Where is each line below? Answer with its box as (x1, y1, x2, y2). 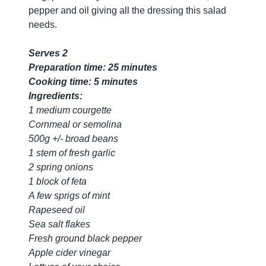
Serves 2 (28, 48, 68, 58)
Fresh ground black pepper (28, 233, 142, 243)
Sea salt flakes (28, 219, 90, 229)
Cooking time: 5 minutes (28, 77, 138, 87)
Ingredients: (28, 91, 83, 101)
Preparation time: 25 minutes (28, 62, 157, 72)
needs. (28, 20, 57, 30)
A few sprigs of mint (28, 191, 110, 201)
